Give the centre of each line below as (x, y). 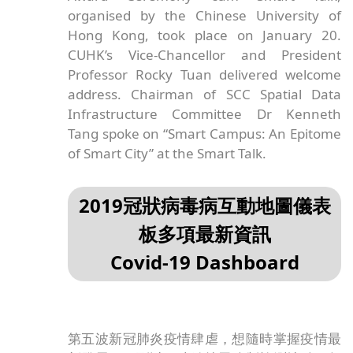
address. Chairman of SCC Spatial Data (204, 94)
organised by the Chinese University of (204, 15)
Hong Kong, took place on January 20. (204, 35)
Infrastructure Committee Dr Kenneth (204, 113)
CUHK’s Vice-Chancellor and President (204, 54)
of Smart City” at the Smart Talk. (167, 153)
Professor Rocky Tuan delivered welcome (204, 74)
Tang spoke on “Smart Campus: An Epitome (204, 133)
